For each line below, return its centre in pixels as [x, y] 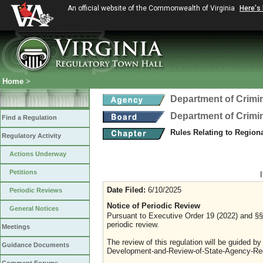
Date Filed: [126, 190]
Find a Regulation [29, 117]
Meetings [16, 227]
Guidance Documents [36, 245]
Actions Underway [38, 154]
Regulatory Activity [31, 136]
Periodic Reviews [36, 190]
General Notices [34, 208]
